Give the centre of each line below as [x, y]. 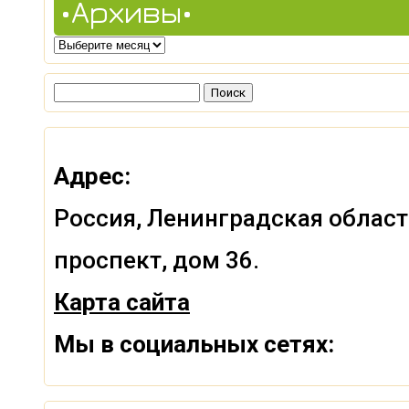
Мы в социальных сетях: [194, 344]
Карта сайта [122, 302]
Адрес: [92, 176]
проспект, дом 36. [157, 260]
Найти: [74, 90]
